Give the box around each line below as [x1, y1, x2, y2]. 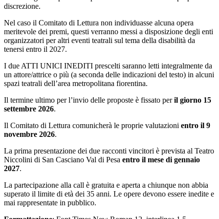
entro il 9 [181, 121, 210, 130]
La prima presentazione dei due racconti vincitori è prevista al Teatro [4, 146, 214, 155]
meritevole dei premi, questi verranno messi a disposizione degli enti [4, 27, 213, 36]
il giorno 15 [174, 95, 211, 104]
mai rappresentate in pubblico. [4, 198, 96, 207]
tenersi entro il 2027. [4, 44, 67, 53]
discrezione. [4, 1, 41, 10]
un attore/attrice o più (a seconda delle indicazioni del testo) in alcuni [4, 70, 214, 79]
